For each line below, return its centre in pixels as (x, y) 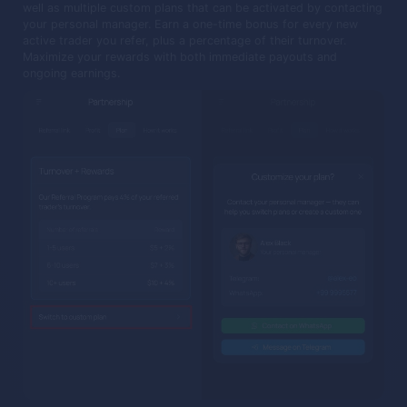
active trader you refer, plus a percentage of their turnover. (184, 40)
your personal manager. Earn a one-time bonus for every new (190, 24)
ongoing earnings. (71, 73)
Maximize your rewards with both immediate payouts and (180, 56)
